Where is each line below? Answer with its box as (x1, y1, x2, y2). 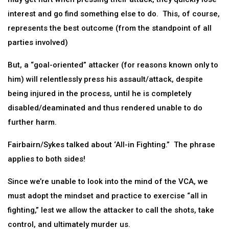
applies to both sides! (8, 154, 85, 164)
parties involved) (8, 38, 68, 47)
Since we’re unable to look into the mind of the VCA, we (8, 177, 208, 186)
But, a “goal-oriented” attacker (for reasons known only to (8, 60, 218, 70)
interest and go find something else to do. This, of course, (8, 9, 220, 18)
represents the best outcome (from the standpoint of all (8, 24, 212, 33)
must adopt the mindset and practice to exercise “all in (8, 191, 208, 200)
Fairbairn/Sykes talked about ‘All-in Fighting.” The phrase (8, 140, 215, 149)
